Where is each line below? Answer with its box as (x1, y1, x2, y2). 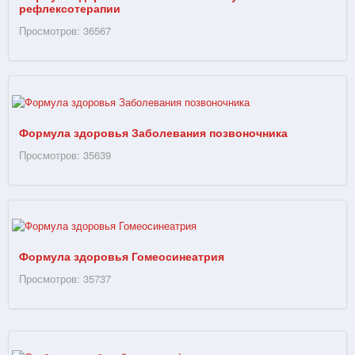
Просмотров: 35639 (19, 147, 111, 162)
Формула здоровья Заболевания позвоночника (19, 124, 288, 140)
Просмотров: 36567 (19, 23, 111, 39)
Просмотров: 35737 (19, 271, 111, 287)
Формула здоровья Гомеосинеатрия (19, 248, 224, 265)
